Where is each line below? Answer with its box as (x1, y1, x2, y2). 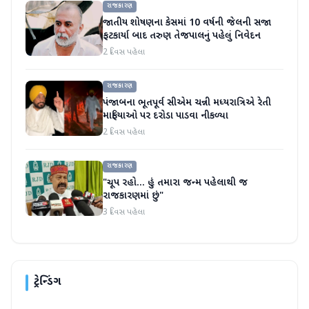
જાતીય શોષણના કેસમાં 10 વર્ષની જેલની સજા (103, 17, 271, 30)
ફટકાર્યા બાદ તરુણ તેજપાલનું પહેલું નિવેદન (103, 30, 261, 43)
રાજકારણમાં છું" (103, 190, 163, 203)
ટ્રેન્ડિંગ (34, 275, 61, 290)
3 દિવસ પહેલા (103, 207, 145, 218)
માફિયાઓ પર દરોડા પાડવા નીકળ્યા (103, 110, 228, 123)
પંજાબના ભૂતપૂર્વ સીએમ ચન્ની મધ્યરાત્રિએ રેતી (103, 97, 271, 110)
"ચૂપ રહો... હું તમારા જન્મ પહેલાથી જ (103, 177, 248, 190)
